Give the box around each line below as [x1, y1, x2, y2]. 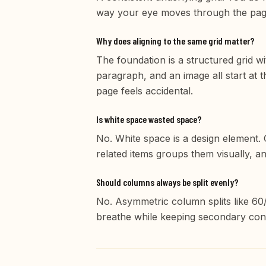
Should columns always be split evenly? [96, 176, 238, 188]
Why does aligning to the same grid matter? [96, 35, 254, 47]
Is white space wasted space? [96, 113, 201, 125]
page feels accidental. [96, 85, 193, 97]
